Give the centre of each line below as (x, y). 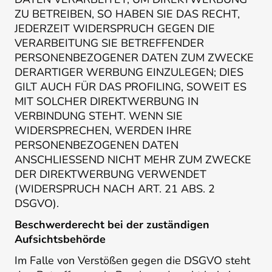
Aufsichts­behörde (60, 239)
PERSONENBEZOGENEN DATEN (97, 145)
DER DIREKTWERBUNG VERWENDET (110, 175)
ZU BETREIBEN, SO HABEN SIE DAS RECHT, (127, 14)
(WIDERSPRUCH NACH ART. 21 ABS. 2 (115, 189)
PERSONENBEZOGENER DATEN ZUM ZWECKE (134, 58)
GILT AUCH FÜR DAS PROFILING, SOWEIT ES (131, 87)
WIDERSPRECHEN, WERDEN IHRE (103, 131)
